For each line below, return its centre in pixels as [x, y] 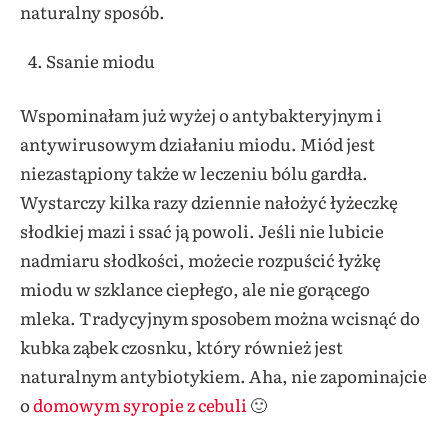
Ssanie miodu [100, 60]
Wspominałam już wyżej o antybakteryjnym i [201, 114]
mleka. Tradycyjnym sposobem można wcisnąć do [220, 317]
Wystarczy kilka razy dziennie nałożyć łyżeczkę [209, 201]
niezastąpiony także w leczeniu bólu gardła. [194, 172]
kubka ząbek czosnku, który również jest [181, 346]
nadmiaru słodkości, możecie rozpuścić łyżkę [200, 259]
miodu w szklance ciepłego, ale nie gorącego [195, 288]
